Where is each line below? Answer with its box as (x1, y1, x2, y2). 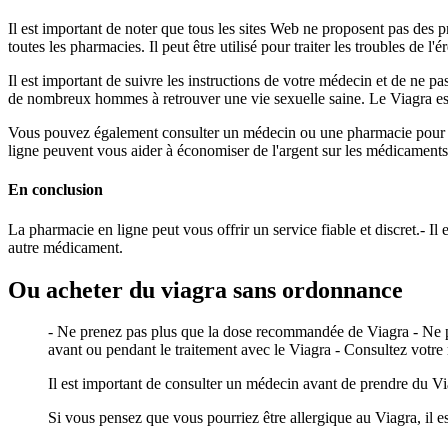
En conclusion (8, 181, 103, 199)
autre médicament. (8, 238, 123, 256)
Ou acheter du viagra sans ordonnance (8, 276, 403, 303)
